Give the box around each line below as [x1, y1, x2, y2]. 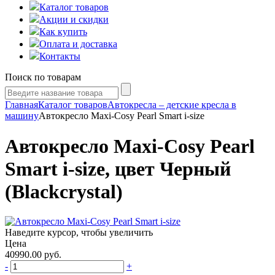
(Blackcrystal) [5, 180, 123, 203]
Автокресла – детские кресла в [107, 99, 236, 110]
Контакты [39, 51, 80, 62]
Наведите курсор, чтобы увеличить [5, 227, 153, 238]
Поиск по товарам [5, 72, 81, 83]
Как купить [39, 26, 87, 37]
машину [5, 110, 39, 122]
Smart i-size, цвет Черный [5, 157, 231, 180]
